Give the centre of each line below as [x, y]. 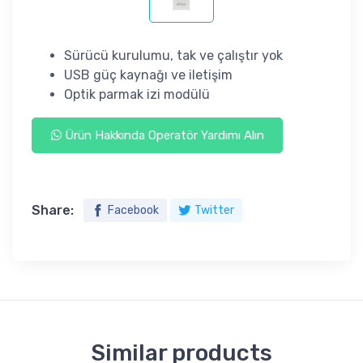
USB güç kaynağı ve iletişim [148, 75]
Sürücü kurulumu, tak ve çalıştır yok [173, 56]
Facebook [133, 211]
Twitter [214, 211]
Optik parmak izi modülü [137, 95]
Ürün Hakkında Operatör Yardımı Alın [162, 136]
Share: [53, 211]
